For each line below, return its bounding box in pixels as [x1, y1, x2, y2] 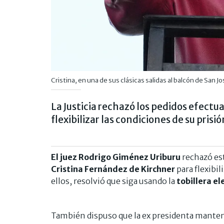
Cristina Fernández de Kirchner [51, 164, 175, 174]
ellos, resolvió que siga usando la [51, 176, 176, 186]
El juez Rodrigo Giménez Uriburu [51, 152, 180, 162]
